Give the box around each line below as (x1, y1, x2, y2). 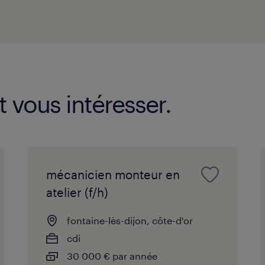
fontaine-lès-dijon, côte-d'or (67, 214, 193, 226)
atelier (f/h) (46, 185, 109, 199)
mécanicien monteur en (46, 167, 180, 182)
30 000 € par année (67, 250, 158, 261)
